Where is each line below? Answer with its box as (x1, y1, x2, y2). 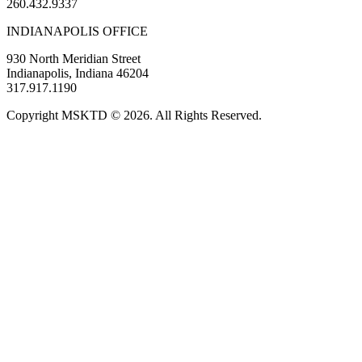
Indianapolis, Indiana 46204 (6, 65, 149, 80)
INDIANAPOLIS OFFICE (6, 23, 148, 38)
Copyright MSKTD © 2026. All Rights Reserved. (6, 107, 262, 122)
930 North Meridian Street (6, 51, 141, 65)
